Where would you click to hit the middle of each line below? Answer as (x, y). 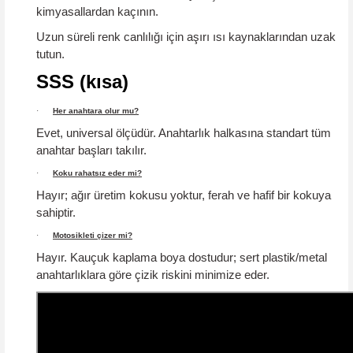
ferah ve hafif (241, 195)
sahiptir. (56, 212)
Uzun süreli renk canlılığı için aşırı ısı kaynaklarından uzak (186, 37)
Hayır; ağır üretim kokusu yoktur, (122, 195)
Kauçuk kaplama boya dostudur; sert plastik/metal (197, 257)
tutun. (50, 54)
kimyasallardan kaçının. (97, 11)
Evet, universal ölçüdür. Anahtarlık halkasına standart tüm (184, 133)
